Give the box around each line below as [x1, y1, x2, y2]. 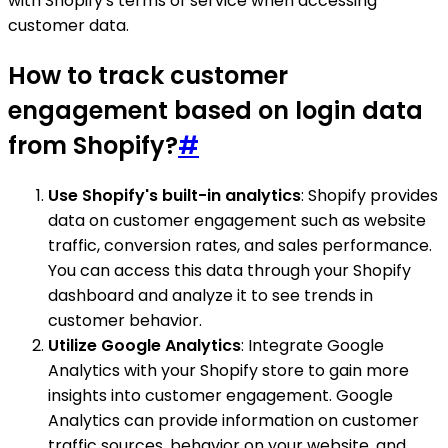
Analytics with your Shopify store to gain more [48, 358, 409, 382]
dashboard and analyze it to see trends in [48, 283, 373, 307]
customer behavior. [48, 308, 202, 332]
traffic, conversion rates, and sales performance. [48, 233, 432, 257]
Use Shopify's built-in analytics [48, 183, 301, 207]
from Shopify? [8, 128, 178, 162]
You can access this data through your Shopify [48, 258, 411, 282]
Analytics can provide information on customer [48, 408, 419, 432]
